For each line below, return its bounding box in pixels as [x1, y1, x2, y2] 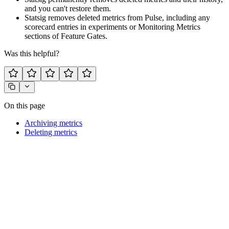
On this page [4, 101, 45, 110]
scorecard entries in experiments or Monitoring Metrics [25, 22, 200, 31]
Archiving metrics [25, 118, 82, 127]
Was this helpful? [4, 49, 59, 58]
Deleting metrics [25, 127, 77, 136]
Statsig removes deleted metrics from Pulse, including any [25, 13, 210, 22]
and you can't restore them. [25, 4, 111, 13]
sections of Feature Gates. [25, 31, 107, 40]
